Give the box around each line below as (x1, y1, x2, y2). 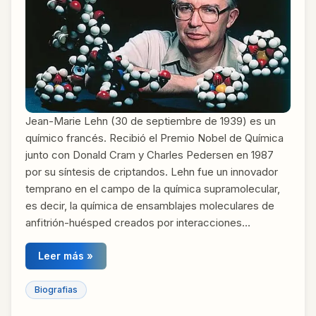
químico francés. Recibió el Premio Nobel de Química (25, 130, 284, 145)
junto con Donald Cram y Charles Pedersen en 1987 (25, 147, 274, 162)
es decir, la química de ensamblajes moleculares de (25, 198, 274, 212)
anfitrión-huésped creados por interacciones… (25, 215, 250, 229)
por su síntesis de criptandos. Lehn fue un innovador (25, 164, 278, 178)
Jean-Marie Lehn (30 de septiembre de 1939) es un (25, 114, 276, 128)
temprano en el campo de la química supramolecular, (25, 181, 280, 195)
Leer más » (38, 249, 94, 262)
